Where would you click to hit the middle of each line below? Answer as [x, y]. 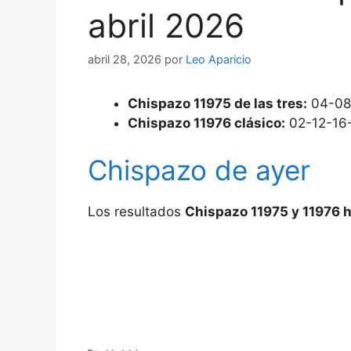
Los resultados [136, 211]
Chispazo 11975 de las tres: [217, 104]
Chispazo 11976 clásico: [206, 123]
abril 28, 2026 [125, 60]
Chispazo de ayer [199, 170]
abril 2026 [166, 25]
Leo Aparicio [219, 60]
